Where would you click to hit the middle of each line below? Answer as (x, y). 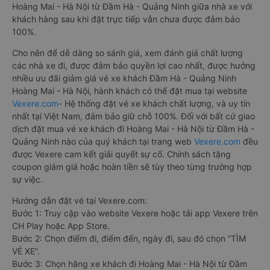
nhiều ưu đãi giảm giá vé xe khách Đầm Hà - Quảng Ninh (124, 78)
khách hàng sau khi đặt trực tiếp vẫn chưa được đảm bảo (126, 19)
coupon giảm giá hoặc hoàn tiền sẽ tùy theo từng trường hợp (132, 166)
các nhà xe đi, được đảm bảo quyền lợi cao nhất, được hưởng (134, 65)
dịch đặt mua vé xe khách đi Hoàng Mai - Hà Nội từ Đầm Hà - (133, 128)
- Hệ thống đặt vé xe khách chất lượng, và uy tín (154, 103)
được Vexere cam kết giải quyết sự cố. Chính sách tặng (121, 154)
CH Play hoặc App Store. (61, 225)
